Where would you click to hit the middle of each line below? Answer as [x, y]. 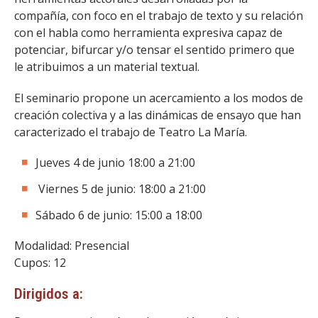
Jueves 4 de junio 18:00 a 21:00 [115, 163]
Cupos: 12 [40, 263]
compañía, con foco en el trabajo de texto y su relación [159, 16]
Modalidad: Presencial [72, 246]
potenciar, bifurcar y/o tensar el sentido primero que [154, 50]
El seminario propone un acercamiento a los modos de [159, 98]
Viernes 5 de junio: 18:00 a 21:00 [121, 189]
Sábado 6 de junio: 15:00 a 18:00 [119, 215]
